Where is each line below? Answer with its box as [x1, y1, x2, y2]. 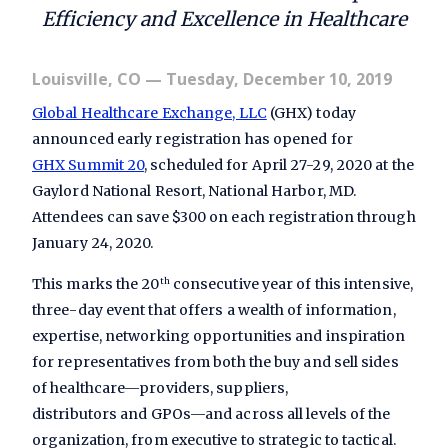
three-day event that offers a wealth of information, [32, 300, 396, 319]
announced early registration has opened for [32, 130, 353, 149]
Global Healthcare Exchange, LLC [32, 104, 267, 123]
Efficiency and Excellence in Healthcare [41, 6, 407, 31]
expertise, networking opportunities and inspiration [32, 326, 406, 345]
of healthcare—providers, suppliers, [32, 378, 289, 397]
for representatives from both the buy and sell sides [32, 352, 399, 371]
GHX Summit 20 [32, 156, 145, 175]
